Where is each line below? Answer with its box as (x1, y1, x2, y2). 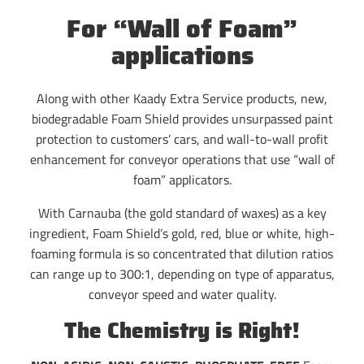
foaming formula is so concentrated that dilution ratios (31, 243, 333, 263)
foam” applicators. (132, 169, 232, 189)
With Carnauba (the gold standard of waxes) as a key (37, 202, 327, 223)
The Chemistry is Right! (64, 313, 300, 347)
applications (110, 35, 253, 76)
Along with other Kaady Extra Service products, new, (37, 88, 327, 108)
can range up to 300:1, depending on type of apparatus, (29, 263, 335, 284)
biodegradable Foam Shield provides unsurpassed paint (31, 108, 333, 128)
